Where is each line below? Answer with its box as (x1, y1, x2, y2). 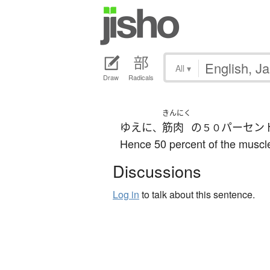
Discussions (113, 159, 201, 183)
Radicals (128, 72, 154, 83)
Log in (113, 187, 139, 202)
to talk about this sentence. (139, 187, 255, 202)
